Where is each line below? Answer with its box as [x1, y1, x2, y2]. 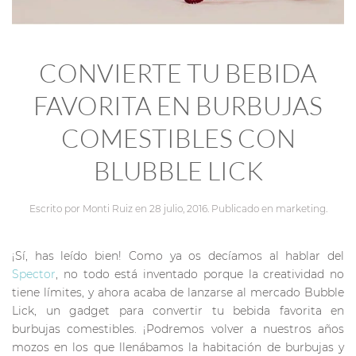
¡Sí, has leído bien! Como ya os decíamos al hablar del [12, 248, 344, 263]
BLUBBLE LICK [93, 154, 263, 186]
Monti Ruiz [82, 202, 133, 215]
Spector [12, 266, 56, 281]
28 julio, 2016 [149, 202, 207, 215]
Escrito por [29, 202, 83, 215]
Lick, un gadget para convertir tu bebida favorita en [12, 303, 344, 318]
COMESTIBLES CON [60, 122, 296, 153]
